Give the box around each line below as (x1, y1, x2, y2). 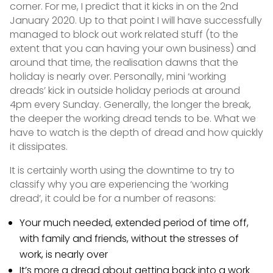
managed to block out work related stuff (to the (9, 27, 238, 42)
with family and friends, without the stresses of (19, 232, 239, 246)
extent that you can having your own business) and (9, 41, 256, 56)
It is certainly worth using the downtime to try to (9, 163, 235, 178)
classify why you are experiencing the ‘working (9, 177, 229, 192)
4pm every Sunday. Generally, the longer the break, (9, 97, 251, 112)
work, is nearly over (19, 247, 110, 262)
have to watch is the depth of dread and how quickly (9, 126, 263, 140)
